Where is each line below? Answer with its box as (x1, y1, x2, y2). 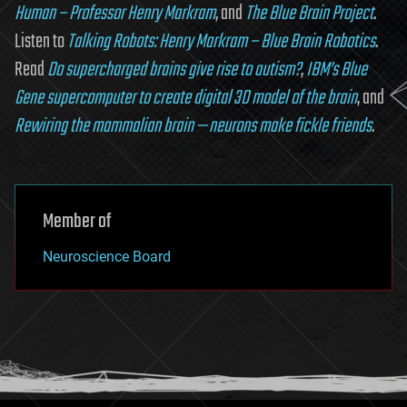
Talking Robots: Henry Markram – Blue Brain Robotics (67, 25, 375, 57)
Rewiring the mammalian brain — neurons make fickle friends (15, 110, 372, 142)
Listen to (15, 25, 67, 57)
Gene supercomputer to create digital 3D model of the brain (15, 82, 357, 114)
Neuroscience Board (43, 247, 171, 265)
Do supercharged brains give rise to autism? (47, 54, 301, 85)
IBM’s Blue (306, 54, 367, 85)
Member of (43, 205, 111, 237)
